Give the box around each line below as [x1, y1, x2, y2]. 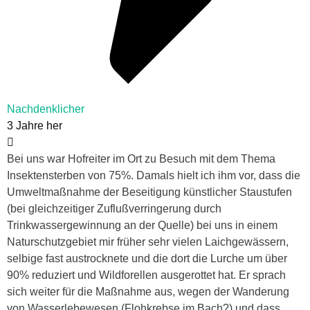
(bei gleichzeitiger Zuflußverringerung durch [7, 203, 221, 215]
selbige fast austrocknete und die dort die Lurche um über [7, 253, 287, 265]
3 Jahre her [7, 120, 62, 132]
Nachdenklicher [7, 103, 84, 116]
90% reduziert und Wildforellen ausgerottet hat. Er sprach [7, 269, 286, 282]
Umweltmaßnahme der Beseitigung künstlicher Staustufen [7, 186, 292, 199]
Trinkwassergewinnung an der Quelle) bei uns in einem [7, 219, 277, 232]
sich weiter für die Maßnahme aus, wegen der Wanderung [7, 286, 289, 298]
